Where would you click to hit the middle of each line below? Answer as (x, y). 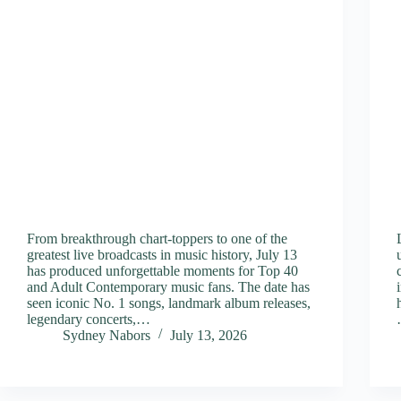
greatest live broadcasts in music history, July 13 (162, 254)
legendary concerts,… (89, 319)
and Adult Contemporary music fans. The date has (168, 286)
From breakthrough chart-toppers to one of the (157, 238)
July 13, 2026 (209, 335)
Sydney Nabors (107, 335)
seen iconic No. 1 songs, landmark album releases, (169, 303)
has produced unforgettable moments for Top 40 (162, 270)
